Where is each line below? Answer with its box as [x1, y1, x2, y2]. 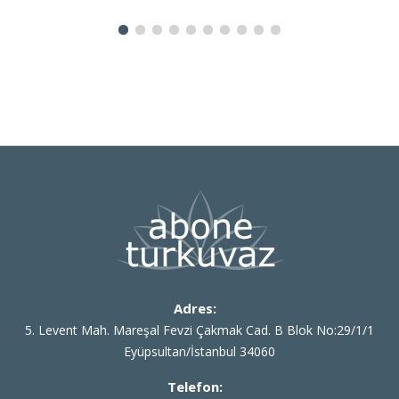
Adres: [174, 299, 216, 318]
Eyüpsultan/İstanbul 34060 [124, 343, 275, 361]
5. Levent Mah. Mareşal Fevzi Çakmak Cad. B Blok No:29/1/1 [25, 322, 374, 339]
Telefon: [167, 378, 223, 396]
